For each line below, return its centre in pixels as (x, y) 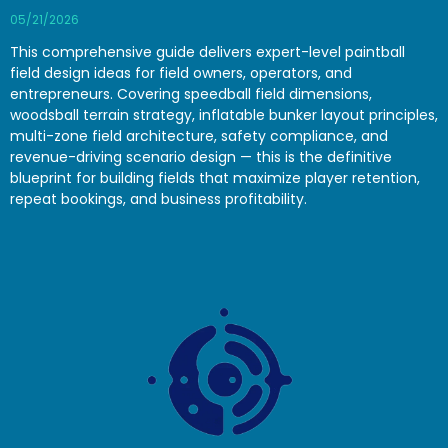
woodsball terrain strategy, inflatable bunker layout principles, (224, 115)
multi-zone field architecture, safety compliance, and (199, 136)
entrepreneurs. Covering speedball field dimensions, (191, 94)
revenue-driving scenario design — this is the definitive (201, 157)
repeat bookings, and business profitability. (158, 199)
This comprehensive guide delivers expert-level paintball (207, 52)
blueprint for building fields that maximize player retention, (215, 178)
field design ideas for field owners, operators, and (181, 73)
